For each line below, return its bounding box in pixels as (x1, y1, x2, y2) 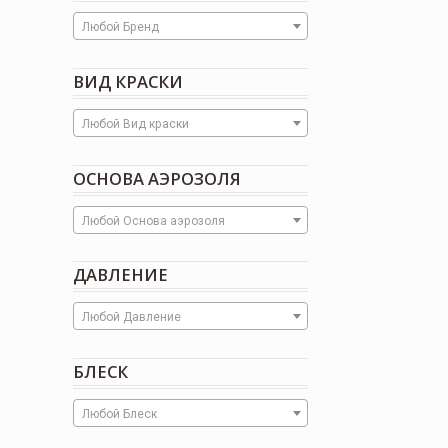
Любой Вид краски (82, 117, 190, 132)
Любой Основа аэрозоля (82, 213, 226, 228)
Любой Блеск (82, 407, 158, 422)
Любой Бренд (82, 20, 160, 35)
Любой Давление (82, 310, 182, 325)
